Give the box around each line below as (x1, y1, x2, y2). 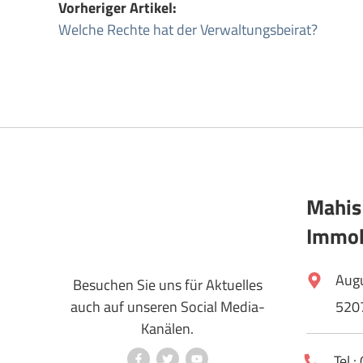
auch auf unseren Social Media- (70, 296, 265, 318)
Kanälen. (141, 318, 194, 340)
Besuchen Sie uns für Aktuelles (72, 274, 263, 297)
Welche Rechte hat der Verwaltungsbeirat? (58, 19, 318, 41)
